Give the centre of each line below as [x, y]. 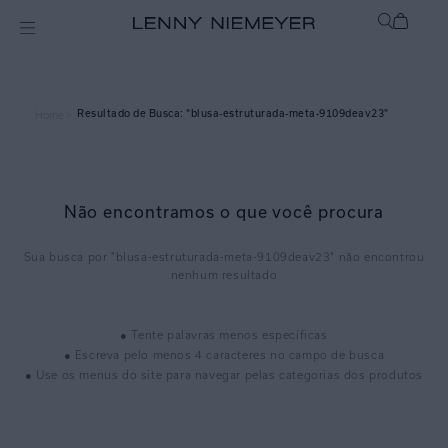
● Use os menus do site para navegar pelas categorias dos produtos [224, 375]
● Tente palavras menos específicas [224, 335]
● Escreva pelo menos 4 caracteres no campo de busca [224, 355]
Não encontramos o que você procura [224, 211]
